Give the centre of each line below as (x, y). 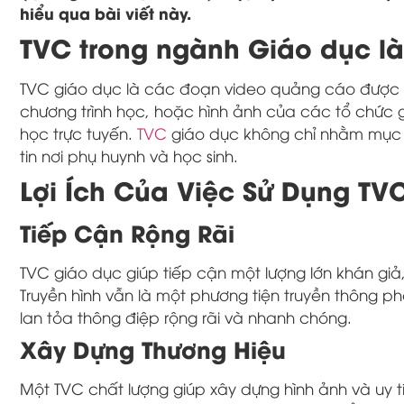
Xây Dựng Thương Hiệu (153, 348)
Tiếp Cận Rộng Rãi (127, 232)
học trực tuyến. (78, 133)
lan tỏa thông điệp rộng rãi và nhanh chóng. (186, 317)
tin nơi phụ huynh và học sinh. (129, 155)
